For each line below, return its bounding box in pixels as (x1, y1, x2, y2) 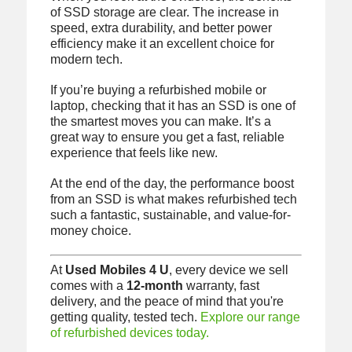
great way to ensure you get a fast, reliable (49, 130, 284, 145)
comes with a (49, 278, 126, 292)
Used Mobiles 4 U (64, 262, 169, 277)
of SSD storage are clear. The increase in (49, 5, 279, 20)
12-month (126, 278, 183, 292)
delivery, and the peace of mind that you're (49, 294, 284, 308)
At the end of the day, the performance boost (49, 177, 294, 191)
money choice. (49, 224, 131, 238)
